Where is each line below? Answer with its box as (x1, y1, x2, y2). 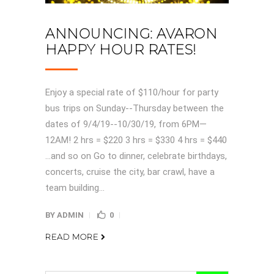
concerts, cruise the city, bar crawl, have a (45, 166, 215, 177)
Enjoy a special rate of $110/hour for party (45, 86, 218, 98)
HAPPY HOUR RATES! (45, 41, 196, 58)
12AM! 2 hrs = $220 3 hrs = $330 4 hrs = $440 (45, 134, 227, 146)
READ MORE (45, 231, 98, 242)
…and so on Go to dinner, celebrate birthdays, (45, 150, 227, 161)
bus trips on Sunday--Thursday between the (45, 102, 224, 114)
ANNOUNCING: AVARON (45, 25, 217, 42)
